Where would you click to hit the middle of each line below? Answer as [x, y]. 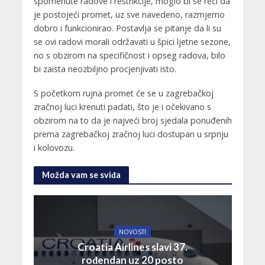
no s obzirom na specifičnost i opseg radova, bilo [129, 56]
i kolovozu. [54, 148]
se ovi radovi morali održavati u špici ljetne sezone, [132, 42]
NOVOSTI [132, 232]
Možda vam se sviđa [81, 174]
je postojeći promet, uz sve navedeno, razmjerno [129, 15]
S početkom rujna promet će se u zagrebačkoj [123, 93]
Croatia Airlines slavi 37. [132, 247]
